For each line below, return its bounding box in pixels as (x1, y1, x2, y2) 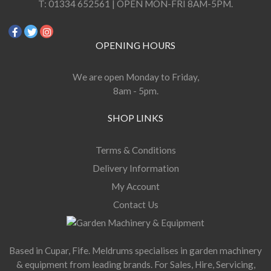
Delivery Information (92, 162, 179, 174)
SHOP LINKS (108, 112, 163, 123)
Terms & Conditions (95, 144, 176, 155)
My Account (111, 180, 160, 192)
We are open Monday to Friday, (72, 71, 199, 82)
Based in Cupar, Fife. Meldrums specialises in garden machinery (9, 245, 262, 256)
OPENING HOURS (96, 39, 175, 51)
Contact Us (113, 198, 158, 210)
